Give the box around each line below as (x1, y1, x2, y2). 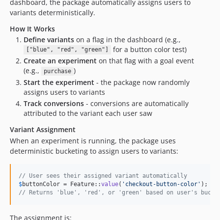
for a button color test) (110, 44, 187, 54)
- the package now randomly (94, 77, 190, 87)
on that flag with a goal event (97, 56, 194, 65)
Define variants (24, 34, 74, 44)
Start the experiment (24, 77, 94, 87)
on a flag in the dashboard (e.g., (74, 34, 181, 44)
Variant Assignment (10, 125, 76, 134)
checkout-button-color (125, 181, 197, 188)
